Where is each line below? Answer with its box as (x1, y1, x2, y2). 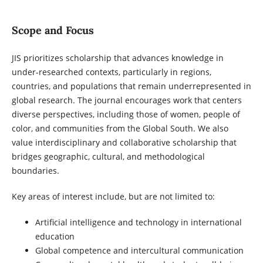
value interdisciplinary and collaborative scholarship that (11, 137, 237, 148)
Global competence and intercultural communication (35, 245, 244, 257)
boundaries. (11, 165, 59, 176)
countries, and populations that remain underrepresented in (11, 80, 251, 92)
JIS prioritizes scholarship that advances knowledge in (11, 52, 224, 63)
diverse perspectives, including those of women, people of (11, 109, 240, 120)
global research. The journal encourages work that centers (11, 95, 242, 106)
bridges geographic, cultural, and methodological (11, 151, 205, 162)
